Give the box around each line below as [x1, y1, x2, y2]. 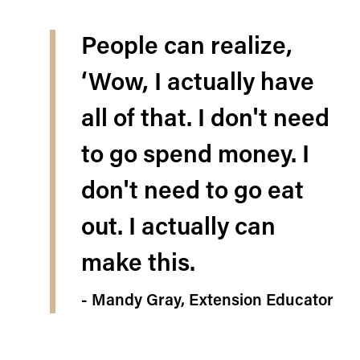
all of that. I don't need [81, 108, 329, 133]
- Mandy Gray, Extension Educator [81, 293, 333, 309]
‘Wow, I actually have [81, 72, 314, 96]
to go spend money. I [81, 144, 309, 169]
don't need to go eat [81, 180, 304, 205]
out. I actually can [81, 216, 276, 241]
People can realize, [81, 35, 292, 60]
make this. [81, 252, 195, 277]
